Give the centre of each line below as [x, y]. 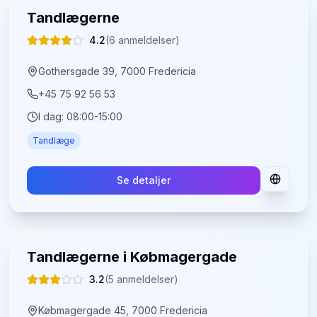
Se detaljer [143, 180]
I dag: [53, 116]
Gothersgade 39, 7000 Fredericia [117, 71]
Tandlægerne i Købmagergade [132, 257]
